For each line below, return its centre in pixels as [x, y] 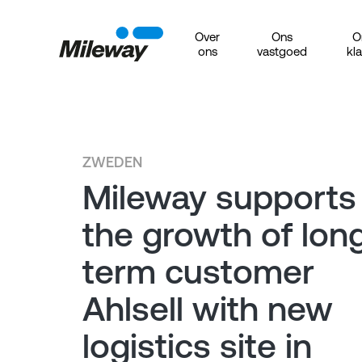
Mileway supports [219, 197]
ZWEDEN [112, 162]
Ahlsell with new [208, 309]
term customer [198, 271]
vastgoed [282, 51]
